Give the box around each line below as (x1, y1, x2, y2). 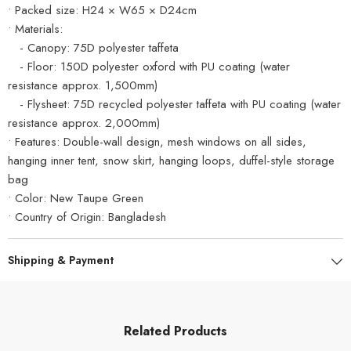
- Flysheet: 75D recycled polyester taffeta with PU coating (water (8, 96, 341, 113)
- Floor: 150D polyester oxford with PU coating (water (8, 58, 290, 75)
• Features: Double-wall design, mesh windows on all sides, (8, 133, 306, 150)
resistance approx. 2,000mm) (8, 114, 160, 132)
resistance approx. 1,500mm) (8, 77, 157, 94)
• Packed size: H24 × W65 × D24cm (8, 2, 197, 19)
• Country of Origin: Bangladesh (8, 208, 166, 226)
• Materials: (8, 20, 63, 38)
